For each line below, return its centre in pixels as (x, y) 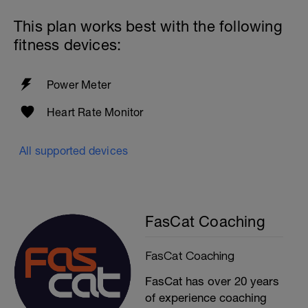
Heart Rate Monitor (95, 112)
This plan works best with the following (148, 26)
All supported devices (74, 151)
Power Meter (79, 85)
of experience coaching (206, 298)
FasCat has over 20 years (212, 281)
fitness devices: (68, 45)
